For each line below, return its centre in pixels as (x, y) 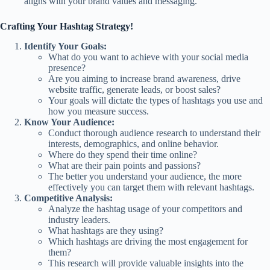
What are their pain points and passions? (124, 165)
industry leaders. (79, 219)
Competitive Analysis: (68, 198)
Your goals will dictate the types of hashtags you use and (155, 100)
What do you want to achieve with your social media (148, 57)
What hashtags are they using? (106, 230)
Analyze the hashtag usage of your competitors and (145, 209)
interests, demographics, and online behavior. (133, 143)
